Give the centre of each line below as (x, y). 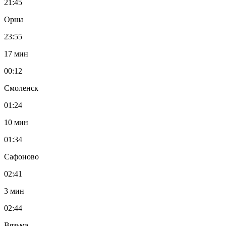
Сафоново (21, 156)
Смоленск (21, 88)
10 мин (16, 122)
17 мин (16, 53)
